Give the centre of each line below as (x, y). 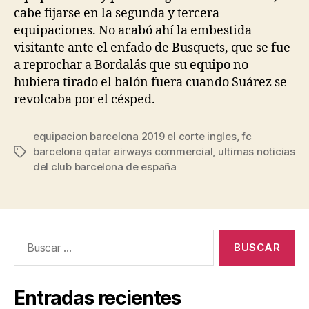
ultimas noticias (256, 151)
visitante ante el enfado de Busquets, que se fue (152, 48)
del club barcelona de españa (105, 167)
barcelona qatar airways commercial (123, 151)
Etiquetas (37, 152)
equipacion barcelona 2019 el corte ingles (135, 136)
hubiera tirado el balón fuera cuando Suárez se (150, 82)
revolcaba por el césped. (84, 100)
